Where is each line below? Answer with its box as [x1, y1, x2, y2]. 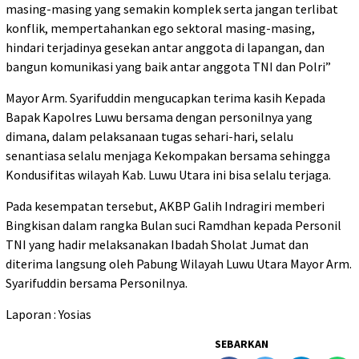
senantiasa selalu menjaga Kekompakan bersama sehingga [6, 147, 330, 164]
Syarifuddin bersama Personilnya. [6, 275, 188, 292]
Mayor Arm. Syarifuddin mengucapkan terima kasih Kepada [6, 90, 325, 107]
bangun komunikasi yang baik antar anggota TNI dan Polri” [6, 58, 331, 75]
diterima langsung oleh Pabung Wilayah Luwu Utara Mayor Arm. [6, 256, 352, 272]
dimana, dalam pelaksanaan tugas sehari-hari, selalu [6, 128, 293, 145]
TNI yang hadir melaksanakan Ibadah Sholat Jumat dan [6, 236, 309, 253]
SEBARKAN [215, 337, 268, 352]
